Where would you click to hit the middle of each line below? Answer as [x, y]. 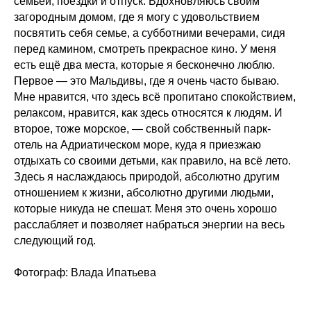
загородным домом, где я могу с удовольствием [137, 17]
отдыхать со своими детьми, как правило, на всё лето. [152, 161]
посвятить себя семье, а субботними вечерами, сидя [150, 33]
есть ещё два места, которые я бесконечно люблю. [144, 65]
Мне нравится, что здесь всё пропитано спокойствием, [155, 97]
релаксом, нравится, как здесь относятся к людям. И [148, 113]
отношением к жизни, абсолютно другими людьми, [144, 193]
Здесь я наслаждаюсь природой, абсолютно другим [147, 177]
